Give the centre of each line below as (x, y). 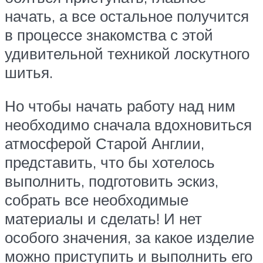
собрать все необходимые (97, 200)
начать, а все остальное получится (127, 16)
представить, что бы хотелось (110, 162)
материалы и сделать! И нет (103, 219)
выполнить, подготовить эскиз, (112, 181)
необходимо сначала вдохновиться (128, 125)
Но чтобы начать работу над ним (120, 106)
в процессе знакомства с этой (109, 34)
